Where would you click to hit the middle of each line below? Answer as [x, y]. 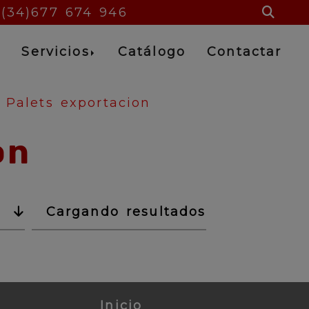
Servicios [56, 52]
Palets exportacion [78, 102]
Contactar [245, 52]
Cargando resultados [126, 211]
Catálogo [152, 52]
